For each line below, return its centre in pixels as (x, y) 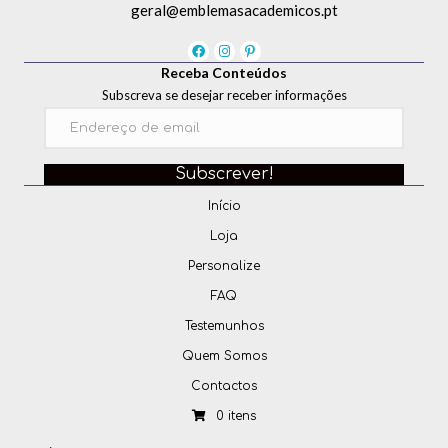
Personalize (224, 266)
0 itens (236, 416)
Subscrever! (224, 174)
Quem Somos (224, 356)
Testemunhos (224, 326)
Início (224, 206)
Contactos (224, 386)
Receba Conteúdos (224, 73)
